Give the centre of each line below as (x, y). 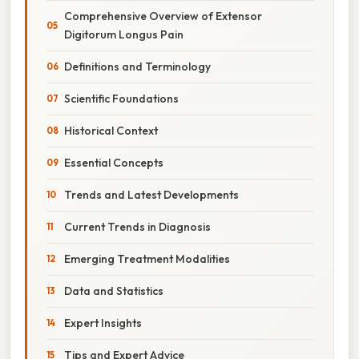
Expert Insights (103, 323)
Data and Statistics (114, 290)
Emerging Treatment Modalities (147, 258)
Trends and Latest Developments (151, 194)
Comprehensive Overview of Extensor (163, 16)
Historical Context (111, 130)
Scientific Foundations (121, 98)
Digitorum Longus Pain (124, 34)
